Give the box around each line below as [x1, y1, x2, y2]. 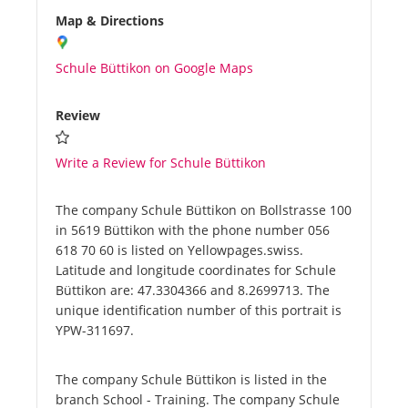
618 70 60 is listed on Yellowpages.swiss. [56, 241, 303, 260]
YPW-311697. [56, 321, 134, 340]
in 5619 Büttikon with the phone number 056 [56, 221, 330, 240]
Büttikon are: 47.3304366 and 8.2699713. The [56, 281, 330, 300]
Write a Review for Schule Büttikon [56, 154, 266, 172]
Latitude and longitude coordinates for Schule [56, 261, 336, 280]
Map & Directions [56, 12, 164, 30]
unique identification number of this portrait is [56, 301, 342, 320]
